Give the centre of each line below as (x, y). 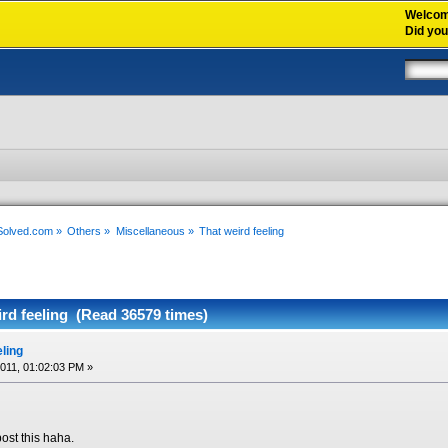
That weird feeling (241, 231)
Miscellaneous (150, 231)
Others (84, 231)
